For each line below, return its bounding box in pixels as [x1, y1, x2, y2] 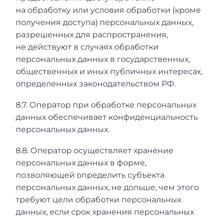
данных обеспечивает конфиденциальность [16, 112, 198, 122]
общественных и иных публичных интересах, [16, 67, 202, 77]
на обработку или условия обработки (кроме [16, 5, 201, 15]
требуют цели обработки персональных [16, 194, 181, 204]
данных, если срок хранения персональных [16, 207, 194, 217]
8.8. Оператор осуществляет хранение [16, 145, 173, 155]
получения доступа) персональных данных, [16, 18, 193, 27]
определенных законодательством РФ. [16, 79, 176, 89]
